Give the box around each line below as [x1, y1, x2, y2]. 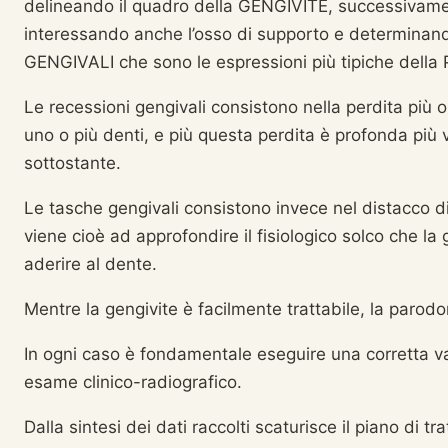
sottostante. [24, 153, 121, 173]
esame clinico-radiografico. [24, 372, 242, 392]
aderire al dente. [24, 254, 157, 274]
